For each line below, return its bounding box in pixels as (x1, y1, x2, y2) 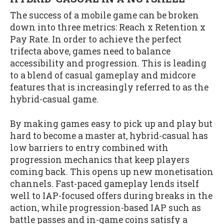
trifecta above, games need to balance (10, 45, 170, 57)
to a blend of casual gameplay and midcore (10, 69, 195, 81)
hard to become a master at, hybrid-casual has (10, 129, 208, 141)
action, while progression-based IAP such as (10, 201, 201, 213)
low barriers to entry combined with (10, 141, 168, 153)
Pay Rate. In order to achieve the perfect (10, 33, 181, 45)
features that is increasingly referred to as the (10, 81, 208, 93)
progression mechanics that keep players (10, 153, 189, 165)
